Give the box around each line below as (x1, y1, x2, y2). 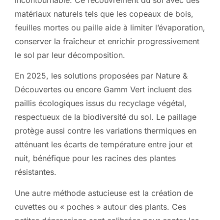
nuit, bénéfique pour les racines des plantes (15, 153, 176, 164)
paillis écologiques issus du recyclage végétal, (15, 98, 187, 109)
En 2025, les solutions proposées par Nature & (15, 71, 188, 81)
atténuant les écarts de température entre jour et (15, 139, 192, 150)
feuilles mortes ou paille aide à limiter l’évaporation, (15, 23, 205, 33)
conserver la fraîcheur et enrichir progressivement (15, 36, 199, 47)
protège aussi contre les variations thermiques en (15, 126, 196, 136)
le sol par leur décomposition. (15, 50, 125, 60)
